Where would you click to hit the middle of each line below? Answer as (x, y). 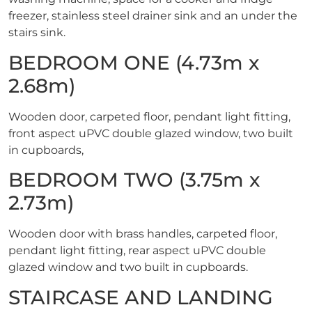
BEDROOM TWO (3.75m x (134, 180)
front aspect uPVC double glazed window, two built (151, 133)
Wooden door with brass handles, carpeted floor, (143, 234)
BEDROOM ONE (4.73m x (134, 62)
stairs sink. (37, 33)
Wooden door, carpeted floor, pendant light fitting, (149, 116)
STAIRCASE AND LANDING (141, 297)
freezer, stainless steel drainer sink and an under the (153, 16)
